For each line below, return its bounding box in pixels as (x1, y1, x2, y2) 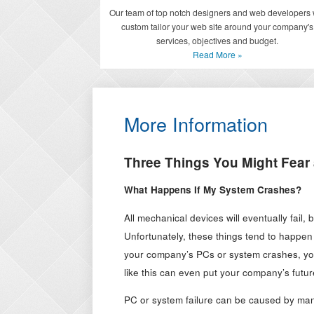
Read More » (192, 48, 243, 61)
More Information (124, 109, 268, 137)
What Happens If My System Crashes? (124, 183, 301, 197)
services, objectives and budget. (156, 34, 279, 47)
